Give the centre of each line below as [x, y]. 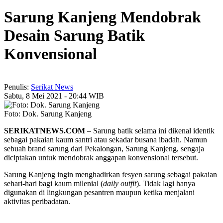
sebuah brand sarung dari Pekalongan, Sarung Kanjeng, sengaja [104, 149]
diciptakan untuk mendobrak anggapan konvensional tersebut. [101, 158]
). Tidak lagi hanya [166, 184]
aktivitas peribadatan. [37, 202]
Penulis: [17, 87]
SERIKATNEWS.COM [45, 131]
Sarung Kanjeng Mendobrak [103, 17]
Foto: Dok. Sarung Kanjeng [48, 114]
